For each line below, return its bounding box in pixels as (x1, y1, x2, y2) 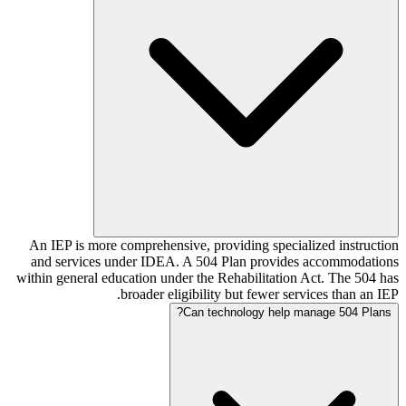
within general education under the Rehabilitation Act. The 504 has (16, 269, 399, 285)
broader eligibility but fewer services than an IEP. (121, 285, 399, 302)
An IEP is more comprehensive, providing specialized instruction (29, 237, 399, 253)
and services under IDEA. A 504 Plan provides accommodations (31, 253, 399, 269)
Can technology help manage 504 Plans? (183, 304, 391, 319)
